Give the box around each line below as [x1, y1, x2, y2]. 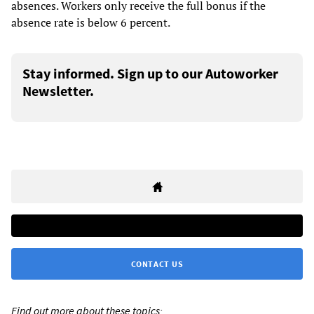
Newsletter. [22, 82, 94, 100]
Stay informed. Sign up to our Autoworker [22, 64, 278, 83]
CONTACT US [130, 259, 184, 270]
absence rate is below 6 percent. [11, 15, 170, 31]
